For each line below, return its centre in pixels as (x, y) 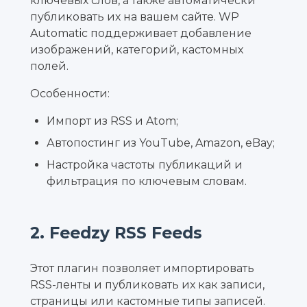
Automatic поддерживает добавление (141, 34)
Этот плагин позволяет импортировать (142, 268)
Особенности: (70, 94)
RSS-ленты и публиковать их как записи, (147, 284)
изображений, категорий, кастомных (137, 50)
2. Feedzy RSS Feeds (116, 233)
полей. (49, 66)
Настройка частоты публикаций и (145, 165)
